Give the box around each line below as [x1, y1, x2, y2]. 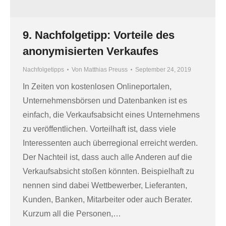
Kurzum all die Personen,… [23, 209, 121, 218]
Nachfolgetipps [23, 66, 64, 73]
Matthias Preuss [84, 66, 128, 73]
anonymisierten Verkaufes [23, 44, 158, 58]
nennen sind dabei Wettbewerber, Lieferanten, [23, 181, 187, 190]
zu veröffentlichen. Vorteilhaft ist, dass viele [23, 124, 176, 133]
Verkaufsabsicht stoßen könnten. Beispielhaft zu [23, 166, 194, 176]
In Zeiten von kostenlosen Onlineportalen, [23, 82, 172, 91]
